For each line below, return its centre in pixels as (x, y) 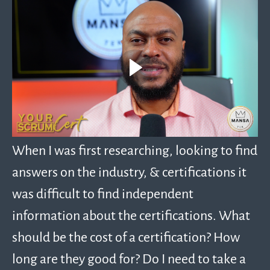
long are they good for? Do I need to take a (129, 259)
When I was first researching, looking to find (135, 150)
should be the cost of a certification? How (126, 237)
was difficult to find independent (103, 193)
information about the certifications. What (131, 215)
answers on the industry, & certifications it (129, 172)
